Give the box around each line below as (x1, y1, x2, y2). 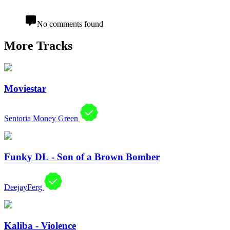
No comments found (37, 20, 103, 29)
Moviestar (4, 83, 46, 94)
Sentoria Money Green (4, 114, 80, 123)
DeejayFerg (4, 182, 44, 191)
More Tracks (4, 39, 72, 53)
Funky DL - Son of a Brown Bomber (4, 151, 160, 163)
